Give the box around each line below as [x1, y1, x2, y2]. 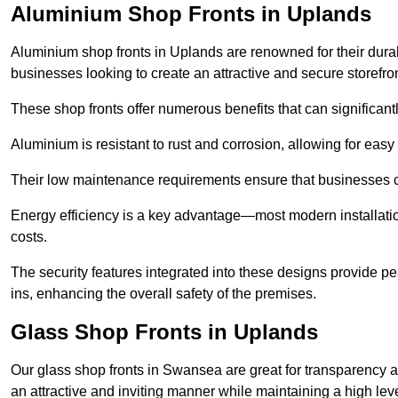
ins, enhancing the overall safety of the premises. [11, 286, 316, 302]
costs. [11, 229, 47, 245]
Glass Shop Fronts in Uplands [11, 320, 318, 345]
